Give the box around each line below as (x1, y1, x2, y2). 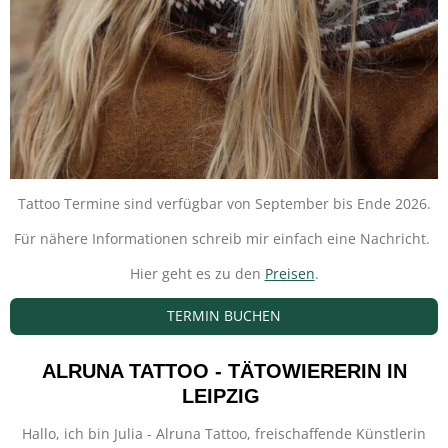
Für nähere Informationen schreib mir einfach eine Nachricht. (14, 229, 434, 248)
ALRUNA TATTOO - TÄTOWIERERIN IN (41, 360, 407, 383)
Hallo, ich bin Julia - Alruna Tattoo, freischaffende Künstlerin (22, 424, 426, 444)
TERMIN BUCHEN (167, 306, 281, 326)
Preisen (264, 264, 315, 283)
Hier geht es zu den (129, 264, 265, 283)
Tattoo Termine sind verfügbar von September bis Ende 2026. (17, 194, 431, 213)
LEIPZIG (182, 385, 266, 408)
